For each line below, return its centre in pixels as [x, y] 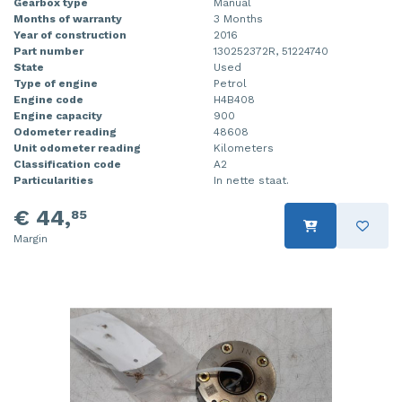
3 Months [238, 19]
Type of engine [56, 84]
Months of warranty [68, 19]
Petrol [230, 84]
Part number [48, 52]
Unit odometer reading [77, 149]
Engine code [48, 100]
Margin [31, 239]
